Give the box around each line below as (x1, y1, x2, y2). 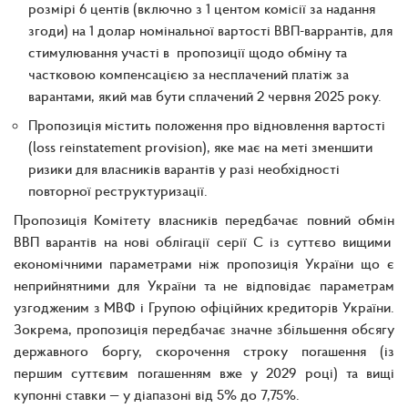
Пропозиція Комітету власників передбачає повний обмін (14, 209, 394, 229)
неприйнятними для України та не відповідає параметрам (14, 275, 394, 294)
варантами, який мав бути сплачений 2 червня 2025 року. (28, 86, 382, 105)
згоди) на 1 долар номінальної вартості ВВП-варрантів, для (28, 20, 393, 39)
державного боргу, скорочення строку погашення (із (14, 341, 394, 360)
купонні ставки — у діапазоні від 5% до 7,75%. (14, 384, 300, 403)
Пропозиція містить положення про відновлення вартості (28, 115, 385, 134)
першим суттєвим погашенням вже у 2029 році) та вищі (14, 362, 394, 382)
